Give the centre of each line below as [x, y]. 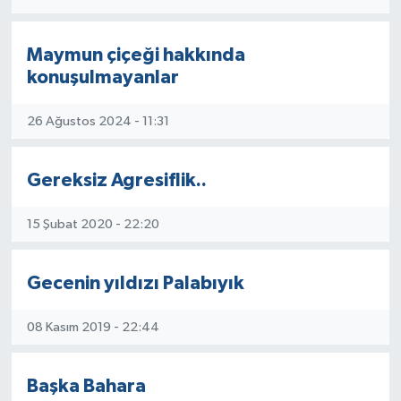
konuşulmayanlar [102, 77]
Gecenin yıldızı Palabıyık [135, 283]
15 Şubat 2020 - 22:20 [93, 224]
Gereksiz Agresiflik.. [116, 180]
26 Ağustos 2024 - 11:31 [98, 121]
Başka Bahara [86, 386]
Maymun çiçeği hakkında [136, 55]
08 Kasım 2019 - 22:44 [93, 327]
